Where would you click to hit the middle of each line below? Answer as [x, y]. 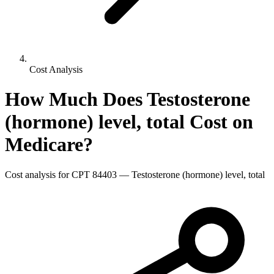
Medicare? [49, 145]
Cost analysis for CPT [49, 174]
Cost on [219, 122]
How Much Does [76, 99]
